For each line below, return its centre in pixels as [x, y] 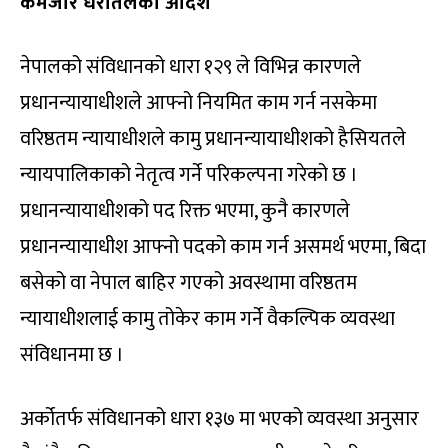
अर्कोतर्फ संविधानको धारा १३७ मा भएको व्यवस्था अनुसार [219, 418]
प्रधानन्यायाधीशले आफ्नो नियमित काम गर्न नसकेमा [198, 102]
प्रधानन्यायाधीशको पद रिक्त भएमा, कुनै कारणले [185, 210]
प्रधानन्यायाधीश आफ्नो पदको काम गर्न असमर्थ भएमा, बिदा [223, 246]
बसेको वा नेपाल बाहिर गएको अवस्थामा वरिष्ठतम [188, 282]
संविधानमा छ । [72, 354]
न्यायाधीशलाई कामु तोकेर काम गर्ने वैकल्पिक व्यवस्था [207, 318]
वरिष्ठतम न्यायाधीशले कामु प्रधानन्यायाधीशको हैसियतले [213, 138]
